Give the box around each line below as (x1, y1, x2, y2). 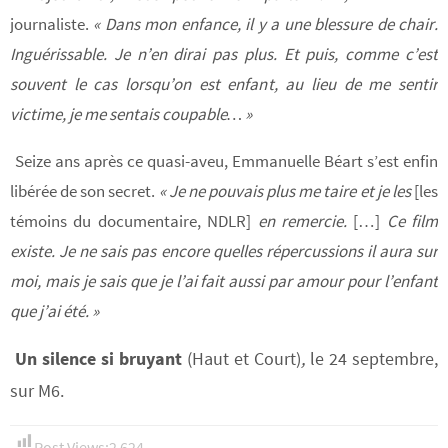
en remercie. (251, 210, 354, 233)
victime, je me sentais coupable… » (10, 103, 252, 126)
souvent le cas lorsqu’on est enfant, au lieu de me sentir (10, 73, 438, 96)
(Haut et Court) (182, 347, 301, 371)
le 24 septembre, (310, 347, 438, 371)
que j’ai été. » (10, 300, 99, 323)
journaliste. (10, 13, 89, 36)
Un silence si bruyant (15, 347, 182, 371)
